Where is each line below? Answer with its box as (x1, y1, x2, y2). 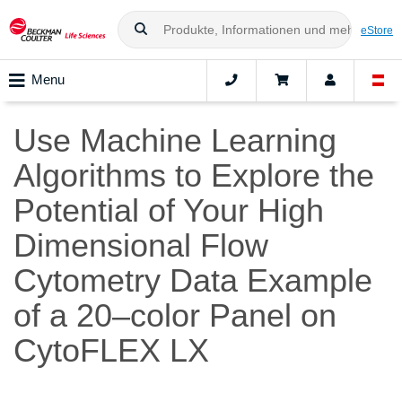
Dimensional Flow (13, 227, 268, 265)
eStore (361, 23, 393, 36)
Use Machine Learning (13, 122, 336, 160)
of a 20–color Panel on (13, 297, 336, 335)
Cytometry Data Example (13, 262, 372, 300)
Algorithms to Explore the (13, 157, 374, 195)
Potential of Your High (13, 192, 324, 230)
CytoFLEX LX (13, 332, 209, 370)
